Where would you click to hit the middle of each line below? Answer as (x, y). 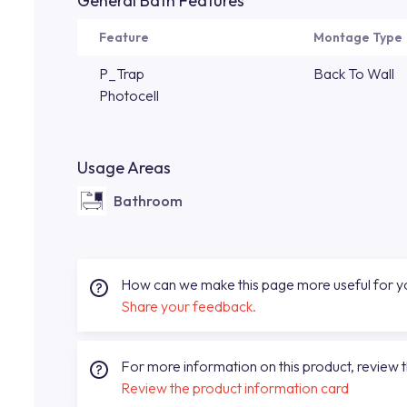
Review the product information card (235, 388)
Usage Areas (124, 168)
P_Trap (122, 74)
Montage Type (358, 37)
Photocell (129, 95)
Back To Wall (354, 74)
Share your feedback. (189, 306)
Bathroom (148, 201)
